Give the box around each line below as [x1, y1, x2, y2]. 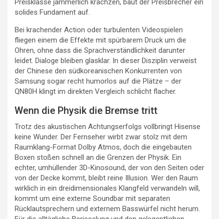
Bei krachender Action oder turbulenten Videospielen [15, 25, 183, 35]
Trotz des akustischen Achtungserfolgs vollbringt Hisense [15, 122, 200, 131]
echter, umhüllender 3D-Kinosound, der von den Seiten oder [15, 163, 204, 173]
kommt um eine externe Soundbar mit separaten [15, 194, 170, 203]
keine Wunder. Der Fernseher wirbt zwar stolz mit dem [15, 132, 187, 142]
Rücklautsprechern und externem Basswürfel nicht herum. [15, 204, 200, 214]
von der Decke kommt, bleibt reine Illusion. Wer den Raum [15, 174, 198, 183]
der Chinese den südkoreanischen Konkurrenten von [15, 66, 182, 76]
